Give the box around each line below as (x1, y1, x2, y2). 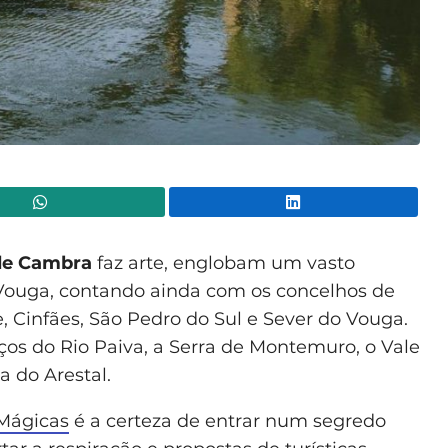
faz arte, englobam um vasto (97, 251, 355, 274)
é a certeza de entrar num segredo (69, 409, 386, 432)
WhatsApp (164, 192, 244, 211)
